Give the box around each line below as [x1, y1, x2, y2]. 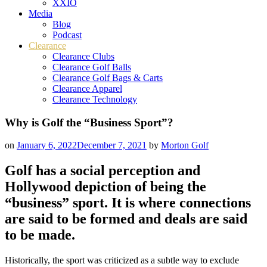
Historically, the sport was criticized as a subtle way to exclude [5, 255, 239, 266]
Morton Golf [161, 140, 209, 151]
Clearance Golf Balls [52, 62, 131, 72]
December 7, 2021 [77, 140, 147, 151]
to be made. [5, 227, 75, 243]
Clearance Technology [52, 94, 137, 104]
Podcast [52, 30, 82, 40]
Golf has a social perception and [5, 163, 200, 179]
